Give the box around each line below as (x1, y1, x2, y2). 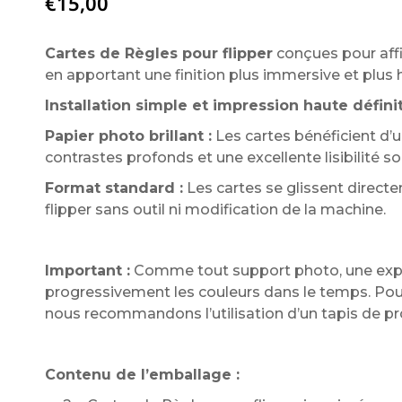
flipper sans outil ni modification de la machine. (44, 201, 386, 218)
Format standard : (44, 179, 183, 197)
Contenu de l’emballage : (44, 366, 240, 383)
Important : (44, 262, 130, 279)
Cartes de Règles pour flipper (44, 45, 273, 62)
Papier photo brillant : (44, 127, 212, 144)
